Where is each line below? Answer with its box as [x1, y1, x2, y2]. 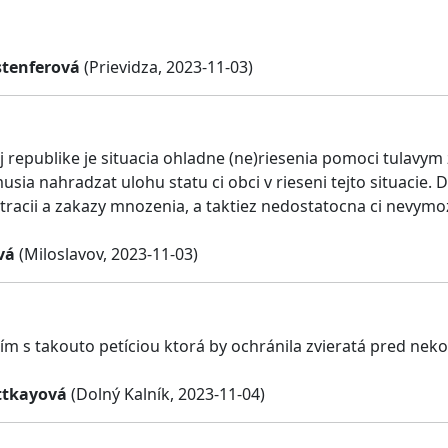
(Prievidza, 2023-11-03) [80, 55, 253, 78]
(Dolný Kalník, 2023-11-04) [67, 382, 265, 405]
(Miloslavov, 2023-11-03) [15, 243, 198, 266]
